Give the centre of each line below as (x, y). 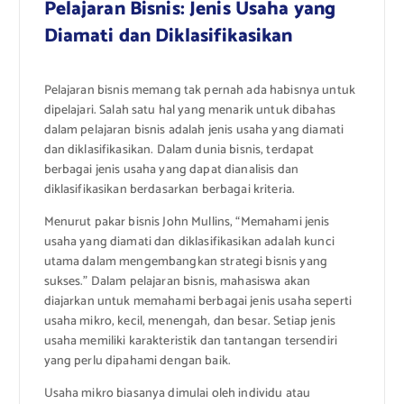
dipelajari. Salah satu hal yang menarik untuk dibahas (189, 110)
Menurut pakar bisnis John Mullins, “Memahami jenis (187, 222)
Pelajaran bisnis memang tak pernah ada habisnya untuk (199, 90)
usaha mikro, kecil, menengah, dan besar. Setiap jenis (189, 321)
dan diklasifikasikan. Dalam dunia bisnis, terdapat (179, 150)
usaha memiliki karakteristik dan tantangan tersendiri (190, 341)
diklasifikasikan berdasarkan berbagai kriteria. (170, 189)
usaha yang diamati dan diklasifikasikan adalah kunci (189, 242)
